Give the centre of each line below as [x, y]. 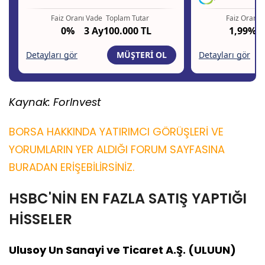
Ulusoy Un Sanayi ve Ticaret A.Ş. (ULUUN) [122, 250]
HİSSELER [41, 219]
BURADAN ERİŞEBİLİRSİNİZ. [72, 167]
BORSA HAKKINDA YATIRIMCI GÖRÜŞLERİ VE [116, 131]
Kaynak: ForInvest [55, 102]
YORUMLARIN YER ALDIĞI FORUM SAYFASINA [117, 149]
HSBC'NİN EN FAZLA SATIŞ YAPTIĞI [128, 198]
